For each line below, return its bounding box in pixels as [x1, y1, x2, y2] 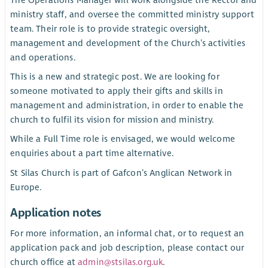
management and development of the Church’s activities [10, 38, 245, 49]
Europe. [10, 181, 42, 193]
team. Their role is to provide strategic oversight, [10, 23, 211, 35]
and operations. [10, 52, 75, 63]
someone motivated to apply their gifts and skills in [10, 86, 223, 97]
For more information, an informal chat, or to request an [10, 228, 245, 239]
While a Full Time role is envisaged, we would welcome [10, 133, 235, 145]
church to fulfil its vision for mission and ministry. [10, 114, 214, 126]
